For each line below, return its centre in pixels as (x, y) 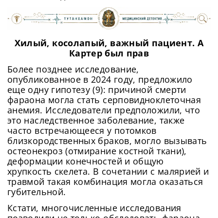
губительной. (37, 192)
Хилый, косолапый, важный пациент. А (109, 43)
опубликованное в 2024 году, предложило (100, 80)
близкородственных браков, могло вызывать (107, 141)
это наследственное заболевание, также (96, 120)
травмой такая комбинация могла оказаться (105, 182)
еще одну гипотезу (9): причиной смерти (97, 90)
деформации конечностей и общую (86, 161)
